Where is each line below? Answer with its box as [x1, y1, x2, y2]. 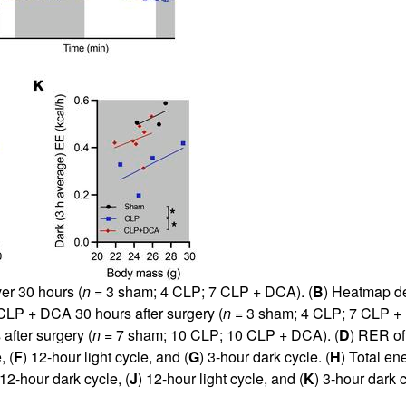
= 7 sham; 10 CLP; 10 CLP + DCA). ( [100, 324, 339, 345]
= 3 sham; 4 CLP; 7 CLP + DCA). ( [90, 280, 313, 302]
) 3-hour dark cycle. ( [198, 345, 330, 367]
